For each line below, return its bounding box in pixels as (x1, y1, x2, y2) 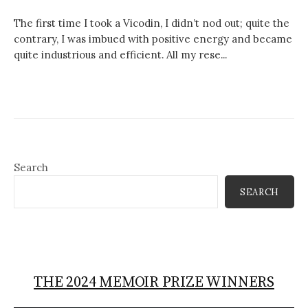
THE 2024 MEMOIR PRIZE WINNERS (34, 272, 274, 291)
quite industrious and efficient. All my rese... (14, 48, 227, 62)
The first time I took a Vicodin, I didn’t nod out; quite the (14, 16, 289, 30)
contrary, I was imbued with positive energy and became (14, 32, 292, 46)
